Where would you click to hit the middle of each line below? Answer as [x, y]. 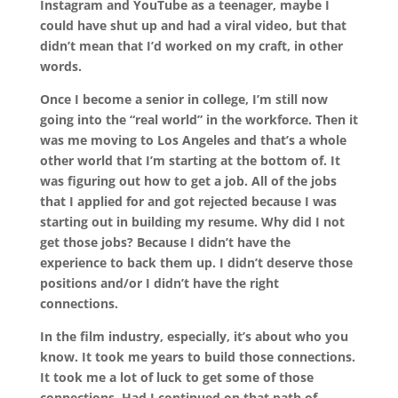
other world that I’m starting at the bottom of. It [190, 160]
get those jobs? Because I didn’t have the [165, 242]
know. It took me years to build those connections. [197, 356]
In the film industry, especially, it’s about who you [194, 336]
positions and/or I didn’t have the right [159, 283]
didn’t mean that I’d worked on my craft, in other [191, 45]
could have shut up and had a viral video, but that [193, 25]
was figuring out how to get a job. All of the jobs [188, 180]
